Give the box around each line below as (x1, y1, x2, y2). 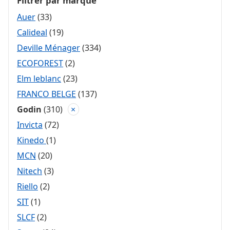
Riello (17, 181, 38, 193)
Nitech (17, 165, 42, 177)
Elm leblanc (17, 73, 61, 85)
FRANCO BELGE (17, 88, 76, 100)
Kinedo (17, 135, 46, 146)
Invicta (17, 119, 43, 131)
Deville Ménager (17, 42, 80, 54)
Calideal (17, 27, 47, 39)
